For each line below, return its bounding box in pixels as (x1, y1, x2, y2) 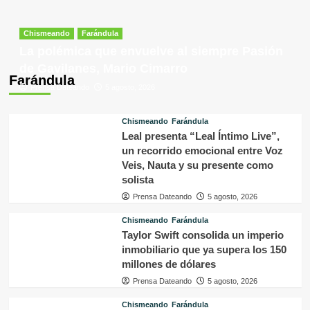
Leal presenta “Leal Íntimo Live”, (121, 130, 280, 143)
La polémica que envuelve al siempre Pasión (19, 44, 283, 59)
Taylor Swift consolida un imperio (121, 229, 284, 241)
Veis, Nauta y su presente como (121, 159, 273, 172)
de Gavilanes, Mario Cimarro (19, 62, 188, 76)
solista (121, 174, 154, 186)
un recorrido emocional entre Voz (121, 145, 283, 157)
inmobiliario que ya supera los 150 (121, 244, 286, 256)
